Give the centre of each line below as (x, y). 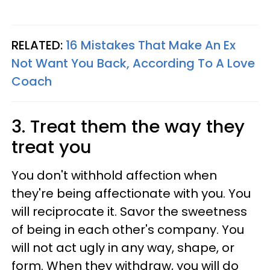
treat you (52, 147)
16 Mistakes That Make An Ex (151, 45)
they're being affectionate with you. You (131, 193)
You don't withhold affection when (114, 175)
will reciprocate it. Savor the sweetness (129, 212)
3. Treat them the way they (128, 127)
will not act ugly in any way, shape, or (123, 248)
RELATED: (39, 45)
